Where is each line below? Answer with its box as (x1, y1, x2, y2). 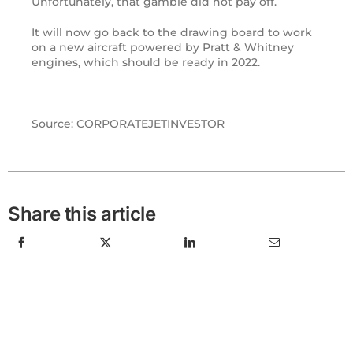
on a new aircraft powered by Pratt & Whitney (32, 40, 294, 55)
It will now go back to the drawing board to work (32, 25, 312, 40)
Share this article (8, 203, 156, 226)
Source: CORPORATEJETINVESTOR (32, 117, 225, 132)
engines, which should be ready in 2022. (32, 55, 260, 70)
